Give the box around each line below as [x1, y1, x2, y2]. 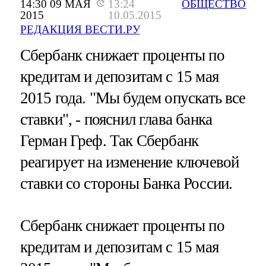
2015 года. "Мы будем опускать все [20, 89, 246, 107]
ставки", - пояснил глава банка [20, 110, 213, 129]
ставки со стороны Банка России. [20, 175, 233, 193]
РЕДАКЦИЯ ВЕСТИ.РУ [20, 23, 140, 36]
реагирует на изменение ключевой [20, 153, 239, 172]
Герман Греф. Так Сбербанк [20, 132, 199, 150]
